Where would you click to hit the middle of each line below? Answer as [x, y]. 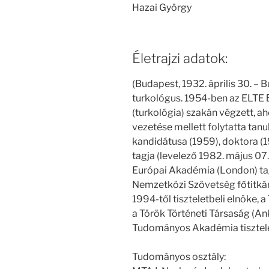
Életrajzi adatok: [180, 58]
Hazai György [162, 7]
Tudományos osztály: [179, 257]
